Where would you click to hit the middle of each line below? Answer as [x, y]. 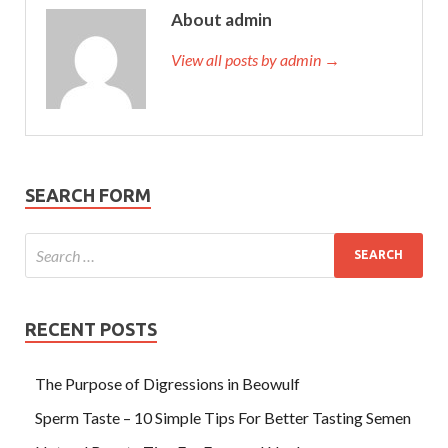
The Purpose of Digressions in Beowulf [167, 383]
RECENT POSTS [91, 328]
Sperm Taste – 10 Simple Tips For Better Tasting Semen [223, 417]
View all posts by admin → [255, 59]
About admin [221, 19]
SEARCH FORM [88, 194]
